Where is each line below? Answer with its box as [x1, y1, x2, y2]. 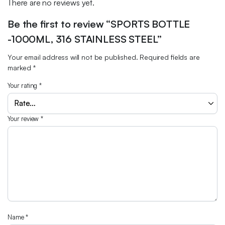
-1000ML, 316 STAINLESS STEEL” [8, 33, 162, 46]
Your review [8, 115, 41, 123]
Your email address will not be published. [8, 53, 138, 62]
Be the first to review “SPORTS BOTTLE [8, 18, 190, 31]
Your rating [8, 81, 40, 90]
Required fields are [140, 53, 200, 62]
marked [8, 63, 33, 72]
